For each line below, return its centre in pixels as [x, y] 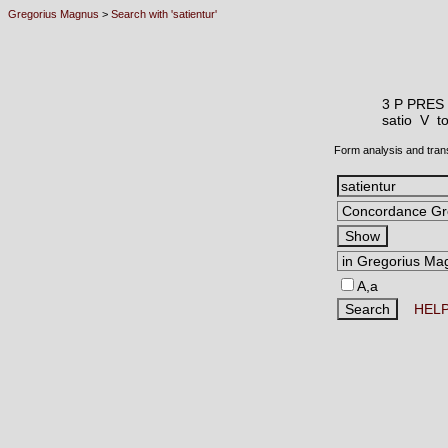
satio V [409, 120]
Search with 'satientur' [164, 14]
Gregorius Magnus [53, 14]
